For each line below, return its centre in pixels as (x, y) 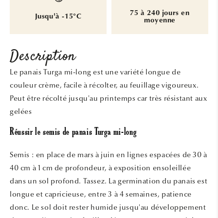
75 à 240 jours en (160, 13)
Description (43, 56)
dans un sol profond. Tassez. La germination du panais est (109, 181)
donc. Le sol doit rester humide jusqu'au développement (108, 207)
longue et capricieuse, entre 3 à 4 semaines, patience (101, 194)
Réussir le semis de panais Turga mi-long (73, 133)
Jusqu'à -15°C (58, 17)
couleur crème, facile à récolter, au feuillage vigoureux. (104, 85)
